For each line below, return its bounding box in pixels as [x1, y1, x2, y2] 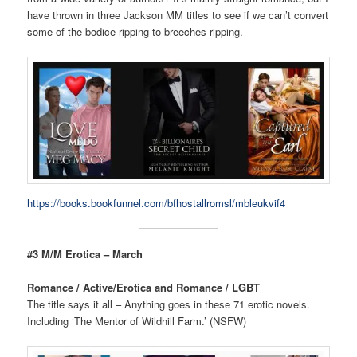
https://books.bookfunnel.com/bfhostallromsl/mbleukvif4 [27, 194, 286, 210]
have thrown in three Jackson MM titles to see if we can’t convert [27, 6, 329, 22]
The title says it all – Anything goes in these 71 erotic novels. [27, 296, 311, 312]
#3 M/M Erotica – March [27, 245, 143, 261]
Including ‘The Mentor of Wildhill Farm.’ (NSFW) [27, 312, 247, 328]
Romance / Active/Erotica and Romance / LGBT [27, 279, 261, 295]
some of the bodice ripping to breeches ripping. [27, 23, 244, 39]
